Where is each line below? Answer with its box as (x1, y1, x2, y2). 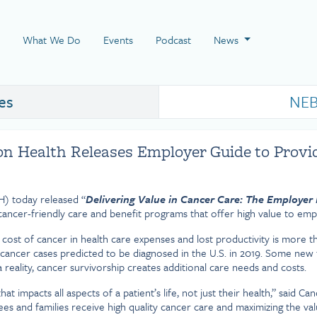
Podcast (155, 32, 191, 47)
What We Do (22, 32, 81, 47)
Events (103, 32, 133, 47)
